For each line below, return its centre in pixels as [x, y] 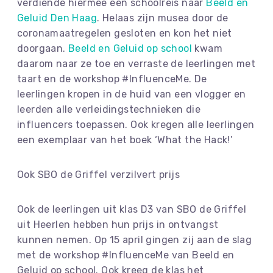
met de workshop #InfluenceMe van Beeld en [126, 255]
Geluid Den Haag [57, 18]
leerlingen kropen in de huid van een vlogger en [132, 94]
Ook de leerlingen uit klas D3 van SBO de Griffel [132, 210]
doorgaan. [43, 49]
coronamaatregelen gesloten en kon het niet [125, 34]
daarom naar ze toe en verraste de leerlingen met [136, 64]
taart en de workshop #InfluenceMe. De [112, 79]
